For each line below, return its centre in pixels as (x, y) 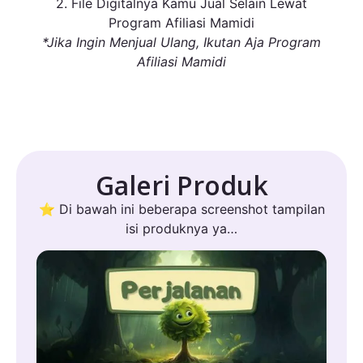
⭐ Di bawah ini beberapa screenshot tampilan (181, 209)
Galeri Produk (181, 186)
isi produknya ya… (181, 229)
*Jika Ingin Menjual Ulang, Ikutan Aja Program (181, 42)
